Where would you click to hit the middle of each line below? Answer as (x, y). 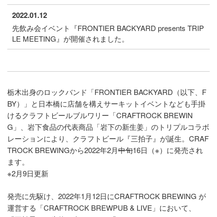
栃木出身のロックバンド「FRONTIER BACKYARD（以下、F (107, 92)
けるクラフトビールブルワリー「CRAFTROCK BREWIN (100, 115)
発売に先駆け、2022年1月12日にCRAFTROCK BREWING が (107, 196)
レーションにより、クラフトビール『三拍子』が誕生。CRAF (108, 138)
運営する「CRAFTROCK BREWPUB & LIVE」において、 (101, 207)
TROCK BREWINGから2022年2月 (63, 150)
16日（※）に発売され (168, 150)
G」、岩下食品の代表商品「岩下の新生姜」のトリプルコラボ (108, 126)
